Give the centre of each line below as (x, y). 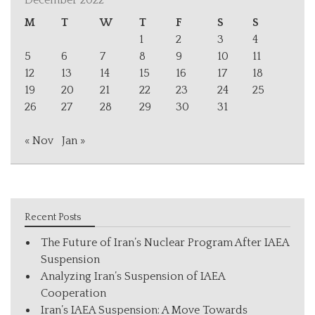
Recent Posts (53, 217)
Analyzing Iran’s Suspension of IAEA (133, 276)
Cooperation (73, 293)
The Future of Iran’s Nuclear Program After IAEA (165, 243)
